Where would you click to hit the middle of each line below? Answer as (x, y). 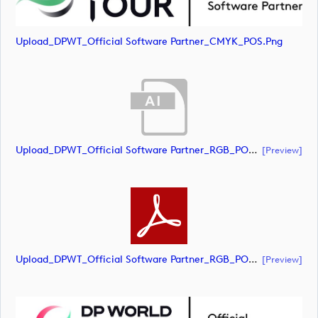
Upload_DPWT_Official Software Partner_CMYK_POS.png (149, 41)
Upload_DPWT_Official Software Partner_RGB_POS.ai (253, 150)
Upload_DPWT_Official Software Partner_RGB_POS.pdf (253, 259)
